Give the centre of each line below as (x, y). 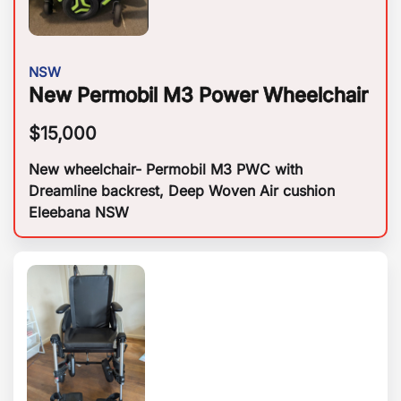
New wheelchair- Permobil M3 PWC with (166, 170)
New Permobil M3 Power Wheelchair (198, 95)
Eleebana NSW (79, 213)
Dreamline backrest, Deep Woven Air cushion (182, 191)
